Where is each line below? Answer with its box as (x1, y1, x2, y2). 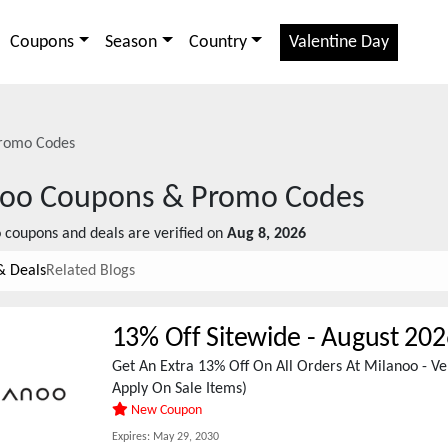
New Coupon (127, 403, 202, 418)
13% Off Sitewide (111, 325, 302, 353)
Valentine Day (289, 32, 390, 52)
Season (105, 32, 158, 52)
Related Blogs (46, 263, 135, 279)
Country (188, 32, 247, 52)
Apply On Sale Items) (111, 381, 247, 397)
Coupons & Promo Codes (33, 183, 365, 215)
